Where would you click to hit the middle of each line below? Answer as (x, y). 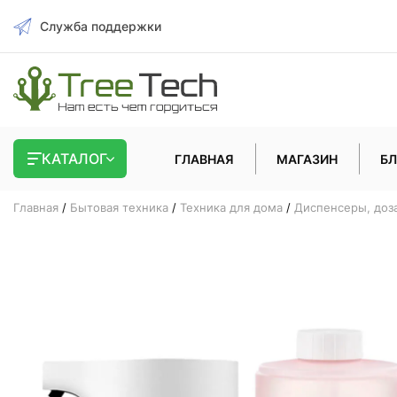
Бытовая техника (119, 208)
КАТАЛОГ (74, 159)
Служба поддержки (101, 26)
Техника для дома (231, 208)
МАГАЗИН (307, 159)
